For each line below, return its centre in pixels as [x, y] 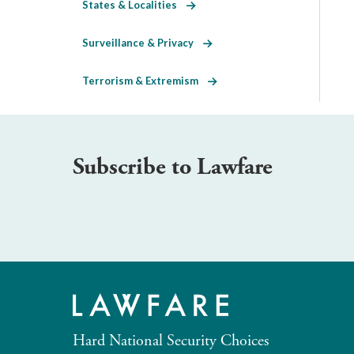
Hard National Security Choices [171, 341]
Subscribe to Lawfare [173, 167]
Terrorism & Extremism [145, 80]
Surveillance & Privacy [143, 42]
